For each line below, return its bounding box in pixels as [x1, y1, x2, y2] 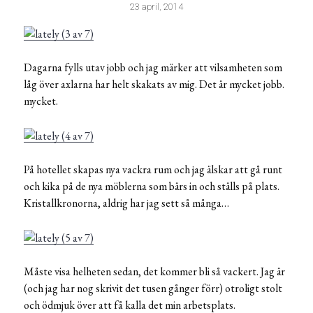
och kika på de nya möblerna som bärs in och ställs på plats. [24, 178, 279, 194]
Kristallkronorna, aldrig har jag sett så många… [24, 195, 229, 210]
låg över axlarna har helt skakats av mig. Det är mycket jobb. [24, 77, 284, 92]
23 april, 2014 [130, 1, 183, 13]
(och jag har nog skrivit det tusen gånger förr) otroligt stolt [24, 280, 282, 296]
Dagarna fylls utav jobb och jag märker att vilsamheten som [24, 60, 282, 75]
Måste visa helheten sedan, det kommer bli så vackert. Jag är [24, 263, 285, 279]
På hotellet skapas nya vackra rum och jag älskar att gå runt [24, 161, 282, 177]
